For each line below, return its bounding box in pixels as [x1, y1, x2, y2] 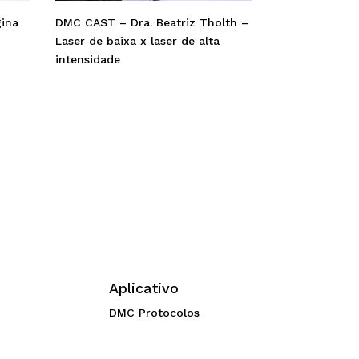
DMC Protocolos [109, 306, 200, 320]
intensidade [54, 53, 120, 67]
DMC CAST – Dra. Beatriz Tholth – [54, 16, 248, 30]
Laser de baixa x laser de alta [54, 34, 220, 48]
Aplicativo [109, 280, 179, 297]
